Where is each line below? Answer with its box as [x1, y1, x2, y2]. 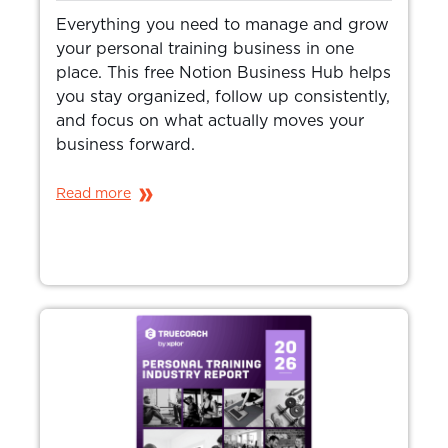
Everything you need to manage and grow [56, 17, 389, 34]
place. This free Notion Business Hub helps [56, 65, 391, 82]
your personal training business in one [56, 41, 354, 58]
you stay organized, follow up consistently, [56, 89, 390, 106]
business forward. [56, 137, 195, 154]
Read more [56, 187, 131, 202]
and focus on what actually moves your [56, 113, 364, 130]
